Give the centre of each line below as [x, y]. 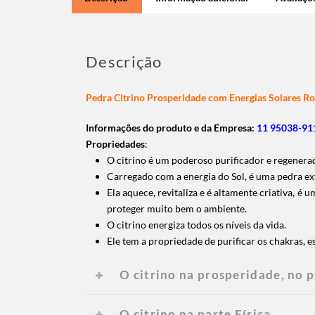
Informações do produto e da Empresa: [171, 127]
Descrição [124, 61]
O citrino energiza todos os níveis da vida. [197, 224]
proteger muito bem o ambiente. [177, 208]
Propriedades [115, 143]
